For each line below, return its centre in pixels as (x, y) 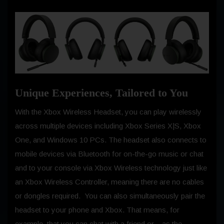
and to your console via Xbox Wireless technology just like (111, 167)
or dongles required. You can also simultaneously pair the (110, 195)
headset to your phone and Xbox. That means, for (97, 209)
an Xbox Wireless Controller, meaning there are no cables (109, 181)
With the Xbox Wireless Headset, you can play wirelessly (108, 111)
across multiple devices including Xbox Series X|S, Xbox (108, 125)
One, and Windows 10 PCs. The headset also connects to (111, 139)
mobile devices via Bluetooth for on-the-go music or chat (109, 153)
